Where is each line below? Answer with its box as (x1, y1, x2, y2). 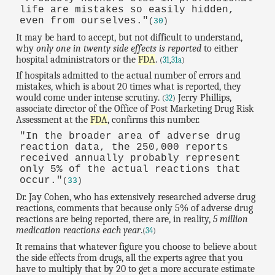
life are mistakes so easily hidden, (19, 4, 234, 15)
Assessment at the (16, 114, 91, 126)
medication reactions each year (16, 225, 141, 236)
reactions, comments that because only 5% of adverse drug (16, 203, 254, 214)
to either (201, 42, 238, 54)
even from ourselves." (19, 15, 149, 26)
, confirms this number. (107, 114, 200, 126)
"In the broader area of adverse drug (19, 131, 241, 142)
